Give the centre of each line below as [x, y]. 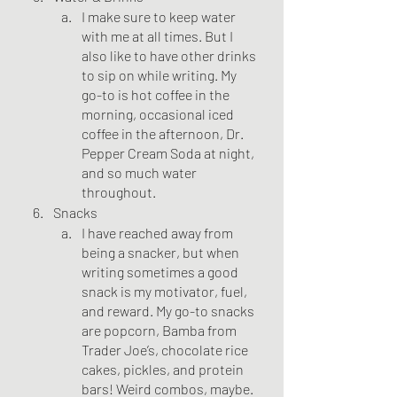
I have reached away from [159, 233]
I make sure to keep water [160, 16]
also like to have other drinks [170, 55]
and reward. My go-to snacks [169, 311]
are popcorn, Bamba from [160, 330]
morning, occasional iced [159, 114]
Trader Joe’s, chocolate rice [166, 350]
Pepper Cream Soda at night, [169, 153]
